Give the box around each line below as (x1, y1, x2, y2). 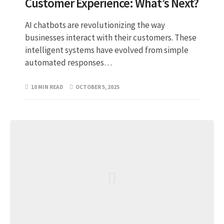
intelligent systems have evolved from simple (25, 44, 188, 56)
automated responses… (25, 57, 112, 68)
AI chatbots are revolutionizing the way (25, 19, 165, 31)
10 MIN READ (31, 83, 63, 91)
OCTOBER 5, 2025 (75, 83, 120, 91)
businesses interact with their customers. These (25, 32, 196, 43)
